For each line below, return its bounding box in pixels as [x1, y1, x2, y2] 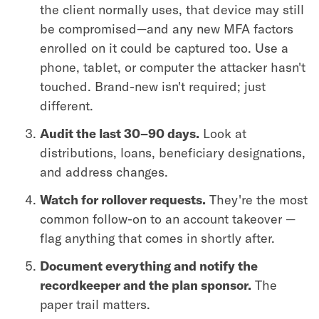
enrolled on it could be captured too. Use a [40, 40, 288, 56]
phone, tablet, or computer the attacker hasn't [40, 59, 305, 75]
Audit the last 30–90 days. [40, 125, 199, 141]
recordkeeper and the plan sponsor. [40, 277, 251, 293]
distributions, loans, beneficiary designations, [40, 145, 305, 160]
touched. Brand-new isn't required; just [40, 78, 266, 94]
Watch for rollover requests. [40, 192, 206, 207]
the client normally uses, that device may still [40, 1, 304, 17]
